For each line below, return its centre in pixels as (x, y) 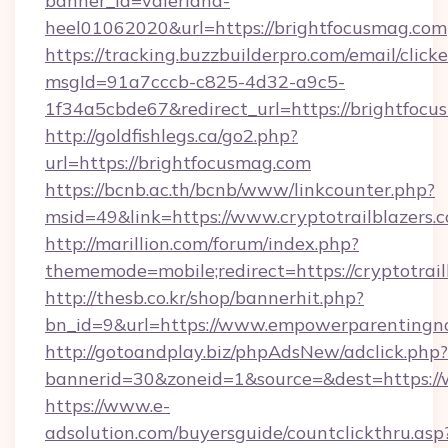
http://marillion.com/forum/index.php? (202, 243)
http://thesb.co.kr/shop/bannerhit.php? (204, 297)
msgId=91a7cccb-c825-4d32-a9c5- (195, 81)
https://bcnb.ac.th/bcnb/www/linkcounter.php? (240, 189)
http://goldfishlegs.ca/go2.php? (171, 135)
